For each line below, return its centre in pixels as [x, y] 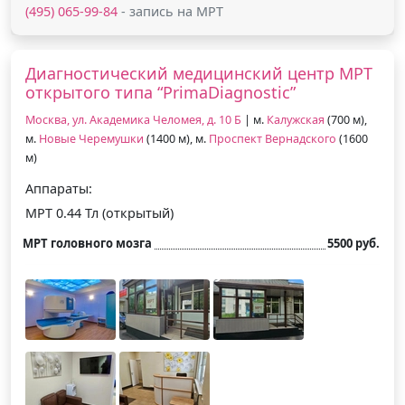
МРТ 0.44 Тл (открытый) [99, 212]
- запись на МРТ [170, 11]
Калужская [296, 119]
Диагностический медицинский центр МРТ [199, 73]
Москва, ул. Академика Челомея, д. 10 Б [135, 119]
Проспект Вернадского [273, 138]
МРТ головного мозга [87, 243]
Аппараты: [59, 188]
